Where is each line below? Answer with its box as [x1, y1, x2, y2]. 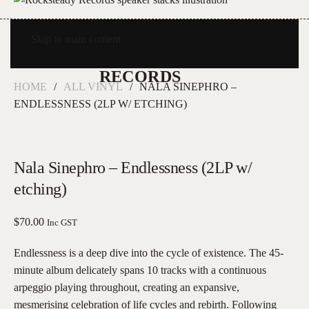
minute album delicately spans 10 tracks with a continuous [14, 263, 266, 276]
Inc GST [47, 217, 77, 228]
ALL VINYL [63, 80, 123, 92]
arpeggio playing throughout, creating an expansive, [14, 281, 239, 293]
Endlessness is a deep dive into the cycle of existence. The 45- [14, 246, 283, 259]
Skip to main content [31, 33, 121, 45]
